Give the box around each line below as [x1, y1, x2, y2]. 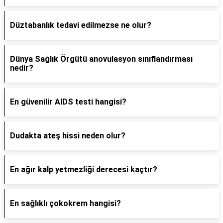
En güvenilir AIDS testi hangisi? [10, 97, 126, 107]
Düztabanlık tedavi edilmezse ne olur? [10, 20, 151, 30]
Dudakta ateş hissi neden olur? [10, 131, 125, 140]
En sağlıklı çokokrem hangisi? [10, 199, 121, 208]
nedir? [10, 63, 33, 73]
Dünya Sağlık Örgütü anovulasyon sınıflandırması [10, 54, 193, 64]
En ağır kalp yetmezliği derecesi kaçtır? [10, 165, 157, 174]
